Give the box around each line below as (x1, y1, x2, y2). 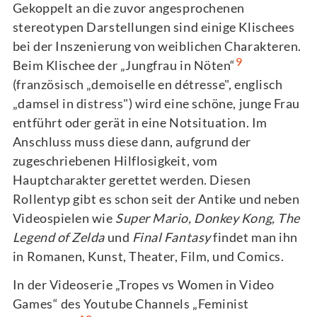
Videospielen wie (12, 209, 116, 226)
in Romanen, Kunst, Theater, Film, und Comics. (12, 248, 284, 264)
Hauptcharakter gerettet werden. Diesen (12, 171, 251, 188)
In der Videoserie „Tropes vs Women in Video (12, 277, 275, 293)
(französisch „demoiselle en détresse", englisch (12, 76, 283, 92)
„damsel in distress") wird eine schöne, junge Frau (12, 95, 300, 111)
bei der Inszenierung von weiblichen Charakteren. (12, 38, 301, 54)
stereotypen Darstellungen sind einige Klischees (12, 18, 295, 35)
